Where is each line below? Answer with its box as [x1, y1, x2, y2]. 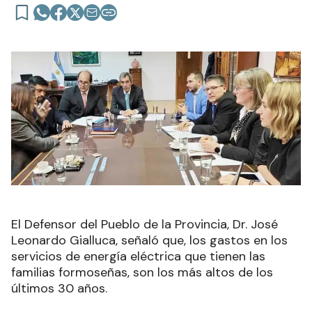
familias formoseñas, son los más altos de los [11, 263, 273, 281]
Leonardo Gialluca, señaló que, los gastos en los [11, 231, 288, 249]
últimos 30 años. [11, 279, 107, 297]
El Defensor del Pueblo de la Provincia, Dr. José [11, 215, 278, 233]
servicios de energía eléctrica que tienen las [11, 247, 265, 265]
